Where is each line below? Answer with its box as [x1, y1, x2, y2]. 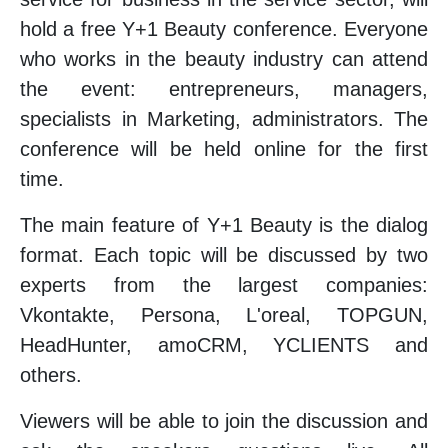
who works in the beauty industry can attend [20, 47, 428, 70]
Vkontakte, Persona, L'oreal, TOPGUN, [20, 303, 428, 326]
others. [20, 363, 82, 386]
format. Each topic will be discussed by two [20, 243, 428, 266]
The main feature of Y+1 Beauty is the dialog [20, 213, 428, 236]
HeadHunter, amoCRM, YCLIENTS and [20, 333, 428, 356]
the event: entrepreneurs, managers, [20, 77, 428, 100]
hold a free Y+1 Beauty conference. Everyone [20, 17, 428, 40]
